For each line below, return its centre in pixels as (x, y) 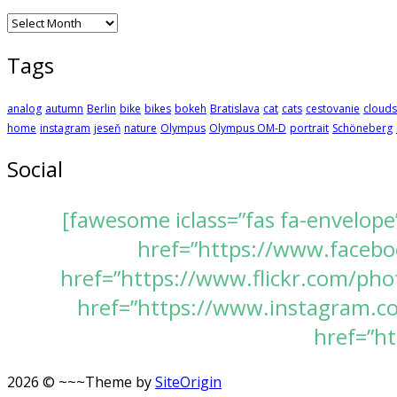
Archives (34, 22)
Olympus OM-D (248, 128)
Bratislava (235, 109)
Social (35, 169)
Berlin (101, 109)
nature (140, 128)
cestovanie (333, 109)
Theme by (120, 382)
